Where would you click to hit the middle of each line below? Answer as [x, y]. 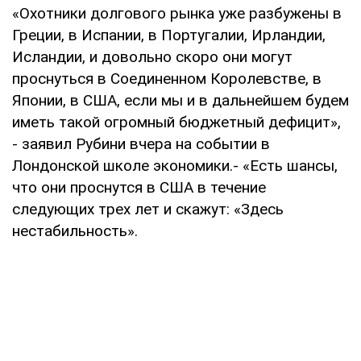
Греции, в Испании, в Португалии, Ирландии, [169, 35]
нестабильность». [75, 230]
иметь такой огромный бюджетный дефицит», [176, 122]
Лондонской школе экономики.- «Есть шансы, [175, 165]
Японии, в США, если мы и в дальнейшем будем [180, 100]
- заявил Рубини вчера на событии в [141, 143]
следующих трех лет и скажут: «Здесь [148, 209]
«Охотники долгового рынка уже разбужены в [177, 13]
